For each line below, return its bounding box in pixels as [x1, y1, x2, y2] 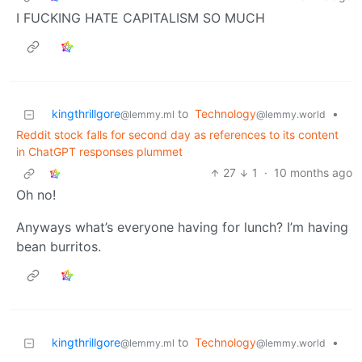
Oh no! [16, 187, 56, 204]
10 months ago [274, 166, 352, 180]
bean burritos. [16, 238, 101, 255]
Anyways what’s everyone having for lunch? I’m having [16, 219, 348, 236]
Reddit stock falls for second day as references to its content [16, 128, 339, 142]
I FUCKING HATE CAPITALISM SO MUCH [16, 10, 265, 27]
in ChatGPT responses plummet [16, 145, 183, 159]
